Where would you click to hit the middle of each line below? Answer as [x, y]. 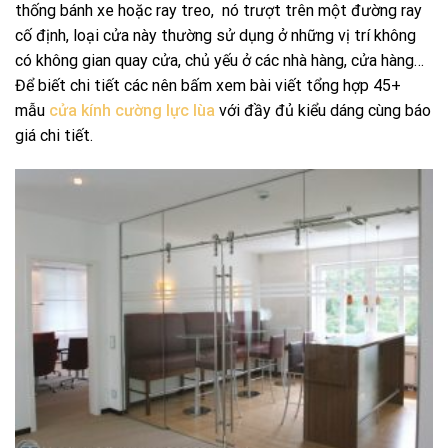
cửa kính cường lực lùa [132, 110]
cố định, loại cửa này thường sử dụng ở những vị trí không [215, 35]
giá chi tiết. [54, 135]
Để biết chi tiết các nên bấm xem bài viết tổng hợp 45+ [208, 85]
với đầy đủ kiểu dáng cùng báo [323, 110]
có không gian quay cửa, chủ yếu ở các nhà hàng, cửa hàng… [219, 60]
